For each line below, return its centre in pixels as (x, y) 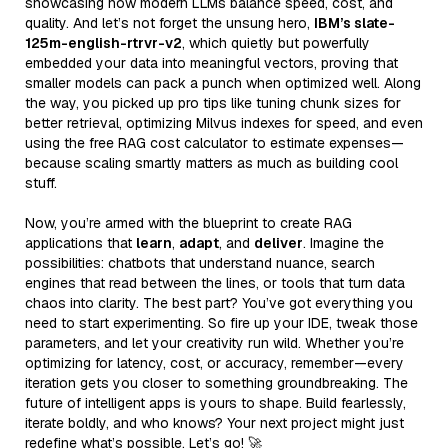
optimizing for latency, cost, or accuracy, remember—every (214, 362)
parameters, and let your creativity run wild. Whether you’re (214, 342)
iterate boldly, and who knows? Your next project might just (214, 422)
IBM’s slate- (354, 22)
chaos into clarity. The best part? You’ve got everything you (219, 302)
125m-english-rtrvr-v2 (103, 42)
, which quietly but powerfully (276, 42)
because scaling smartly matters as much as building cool (211, 162)
